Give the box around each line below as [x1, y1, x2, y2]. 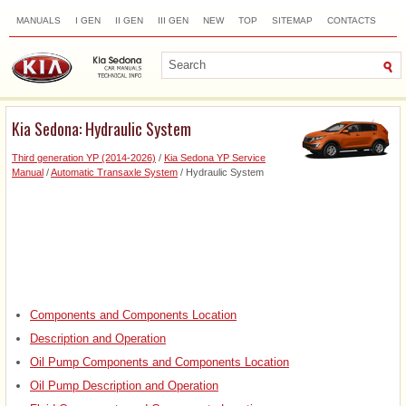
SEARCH [16, 39, 54, 49]
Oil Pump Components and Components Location [30, 354, 289, 369]
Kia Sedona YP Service [164, 151, 266, 163]
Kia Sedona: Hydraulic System [12, 116, 191, 140]
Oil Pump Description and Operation [30, 378, 218, 392]
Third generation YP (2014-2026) [12, 151, 156, 163]
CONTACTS [327, 15, 376, 25]
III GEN [158, 15, 188, 25]
